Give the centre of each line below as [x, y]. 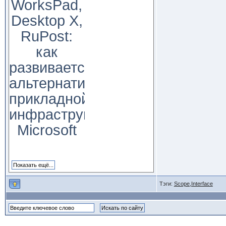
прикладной [49, 99]
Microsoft [47, 130]
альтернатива [55, 83]
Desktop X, [47, 20]
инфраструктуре [64, 114]
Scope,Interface [193, 184]
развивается [51, 67]
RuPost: [47, 36]
